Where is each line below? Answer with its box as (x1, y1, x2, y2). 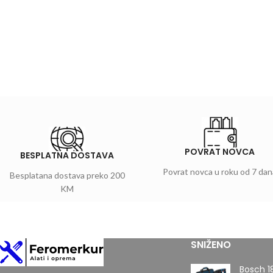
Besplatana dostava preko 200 (9, 170, 125, 180)
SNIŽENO (190, 238, 231, 252)
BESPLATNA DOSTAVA (20, 149, 115, 161)
